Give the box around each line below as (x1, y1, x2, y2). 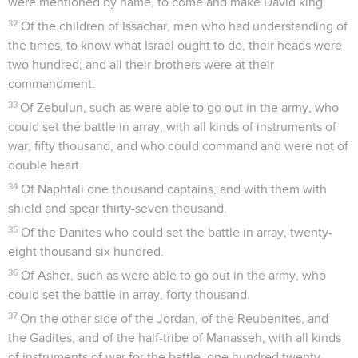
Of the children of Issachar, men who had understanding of (21, 19, 348, 33)
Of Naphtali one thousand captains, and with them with (21, 182, 328, 196)
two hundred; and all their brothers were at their (8, 58, 274, 71)
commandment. (8, 77, 95, 90)
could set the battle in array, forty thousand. (8, 288, 250, 301)
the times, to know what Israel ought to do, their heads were (8, 38, 342, 52)
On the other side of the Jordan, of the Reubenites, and (20, 312, 329, 325)
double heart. (8, 158, 82, 172)
